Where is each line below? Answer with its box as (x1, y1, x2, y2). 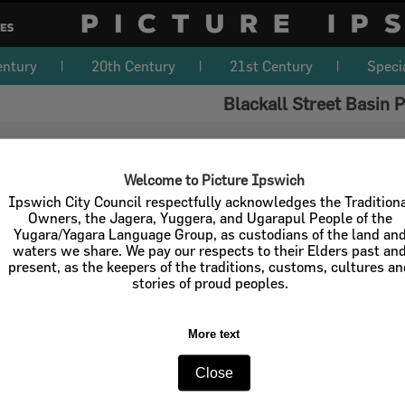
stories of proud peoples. (131, 274, 288, 291)
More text (188, 326, 240, 341)
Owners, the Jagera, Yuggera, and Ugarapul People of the (27, 209, 392, 226)
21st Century (230, 58, 313, 74)
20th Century (91, 58, 175, 74)
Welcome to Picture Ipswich (123, 171, 305, 188)
